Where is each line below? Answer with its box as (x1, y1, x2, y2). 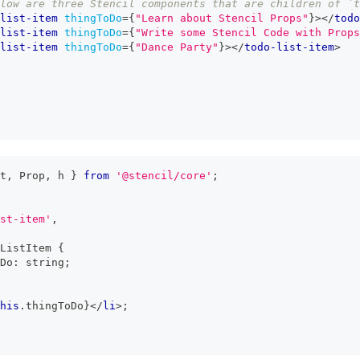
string (26, 256, 64, 268)
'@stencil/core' (116, 170, 212, 182)
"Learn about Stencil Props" (135, 12, 309, 24)
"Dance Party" (135, 41, 219, 53)
